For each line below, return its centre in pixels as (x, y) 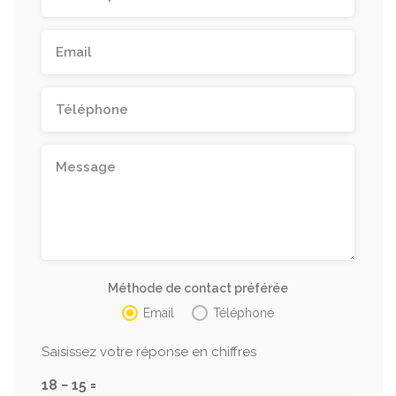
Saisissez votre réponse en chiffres (149, 352)
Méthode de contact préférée (198, 288)
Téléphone (244, 313)
